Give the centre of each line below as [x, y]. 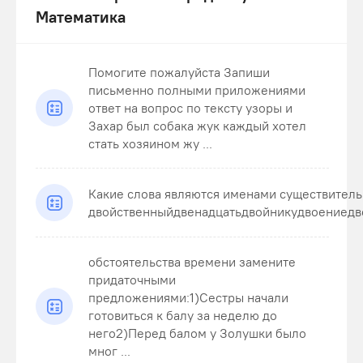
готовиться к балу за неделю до [183, 315]
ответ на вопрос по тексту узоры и [190, 108]
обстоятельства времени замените [192, 262]
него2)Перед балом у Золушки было [197, 333]
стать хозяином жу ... [150, 143]
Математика [81, 17]
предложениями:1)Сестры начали [188, 297]
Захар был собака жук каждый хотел [197, 126]
